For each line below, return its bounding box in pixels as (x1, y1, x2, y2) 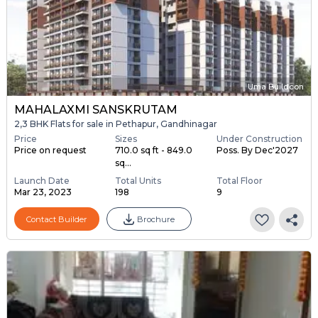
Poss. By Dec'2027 (216, 145, 298, 156)
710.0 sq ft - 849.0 (115, 145, 193, 156)
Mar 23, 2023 (13, 187, 72, 198)
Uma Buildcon (248, 81, 305, 92)
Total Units (115, 175, 162, 187)
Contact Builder (26, 214, 87, 224)
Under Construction (216, 133, 302, 145)
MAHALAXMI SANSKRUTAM (13, 102, 177, 116)
